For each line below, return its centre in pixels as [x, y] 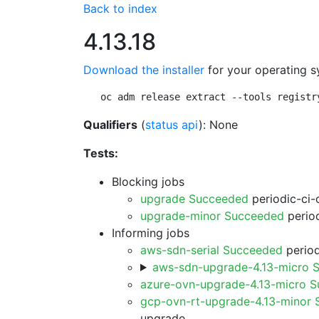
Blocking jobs [148, 182]
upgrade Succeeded [194, 199]
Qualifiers [110, 125]
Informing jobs [151, 233]
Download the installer [144, 70]
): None [218, 125]
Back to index [120, 9]
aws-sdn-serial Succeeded [211, 250]
